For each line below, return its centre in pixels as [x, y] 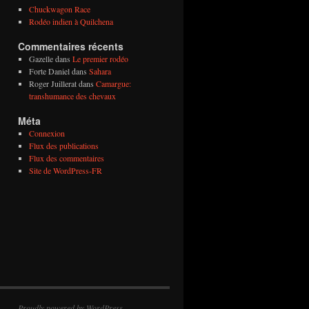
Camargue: [113, 83]
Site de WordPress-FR [65, 170]
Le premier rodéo [100, 59]
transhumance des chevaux [72, 96]
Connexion [47, 133]
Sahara [100, 71]
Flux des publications [63, 146]
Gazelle [41, 59]
